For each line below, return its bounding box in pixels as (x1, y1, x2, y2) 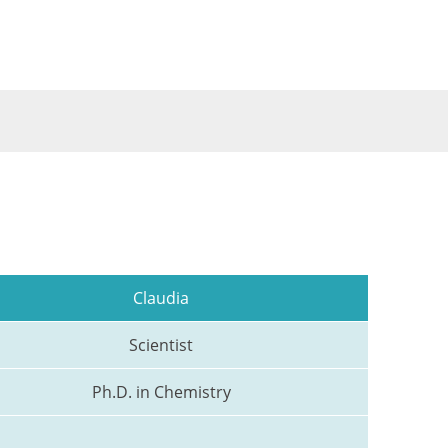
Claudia (133, 287, 189, 310)
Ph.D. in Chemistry (91, 381, 231, 404)
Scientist (129, 334, 193, 357)
